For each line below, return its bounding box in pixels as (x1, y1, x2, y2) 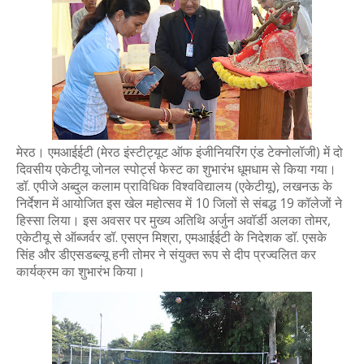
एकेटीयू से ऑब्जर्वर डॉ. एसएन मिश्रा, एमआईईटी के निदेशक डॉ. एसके (16, 228, 327, 246)
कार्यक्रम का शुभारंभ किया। (16, 262, 145, 280)
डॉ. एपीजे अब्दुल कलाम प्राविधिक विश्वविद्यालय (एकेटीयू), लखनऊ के (16, 177, 332, 195)
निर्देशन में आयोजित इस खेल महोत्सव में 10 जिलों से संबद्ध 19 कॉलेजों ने (16, 194, 342, 212)
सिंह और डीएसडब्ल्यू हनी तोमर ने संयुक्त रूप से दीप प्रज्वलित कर (16, 245, 316, 263)
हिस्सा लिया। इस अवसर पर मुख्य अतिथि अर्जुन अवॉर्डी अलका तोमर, (16, 211, 331, 229)
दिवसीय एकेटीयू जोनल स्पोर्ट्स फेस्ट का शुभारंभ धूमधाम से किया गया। (16, 160, 336, 178)
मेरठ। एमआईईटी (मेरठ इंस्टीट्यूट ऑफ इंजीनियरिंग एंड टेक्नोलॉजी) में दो (16, 143, 343, 161)
